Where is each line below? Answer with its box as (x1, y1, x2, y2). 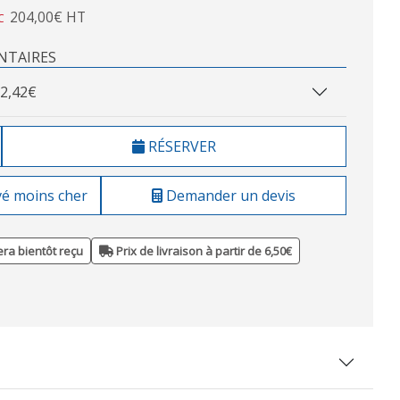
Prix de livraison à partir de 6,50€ (113, 243, 292, 260)
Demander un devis (162, 186, 296, 206)
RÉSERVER (145, 137, 216, 157)
